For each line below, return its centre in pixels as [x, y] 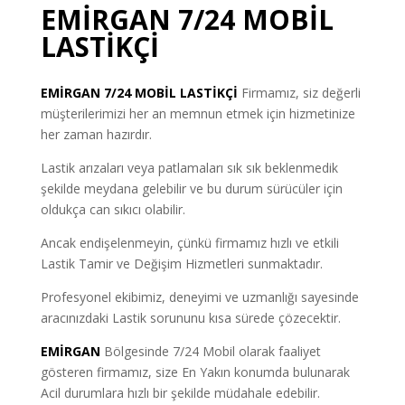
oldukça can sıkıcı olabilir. [113, 209]
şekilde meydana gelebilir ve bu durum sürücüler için [191, 188]
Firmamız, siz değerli [299, 92]
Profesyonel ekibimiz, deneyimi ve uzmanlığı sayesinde [199, 297]
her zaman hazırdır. [96, 134]
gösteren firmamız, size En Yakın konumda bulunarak [195, 372]
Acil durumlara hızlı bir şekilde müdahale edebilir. [180, 392]
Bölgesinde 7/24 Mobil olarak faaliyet [210, 351]
